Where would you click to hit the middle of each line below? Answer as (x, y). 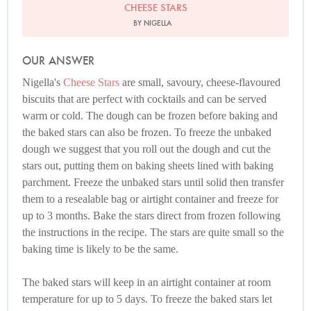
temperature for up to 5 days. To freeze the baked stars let (147, 299)
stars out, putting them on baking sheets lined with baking (148, 166)
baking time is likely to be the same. (100, 249)
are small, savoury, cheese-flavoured (200, 83)
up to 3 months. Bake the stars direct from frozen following (151, 216)
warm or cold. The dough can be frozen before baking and (150, 116)
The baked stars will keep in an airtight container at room (146, 283)
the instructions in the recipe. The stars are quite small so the (153, 233)
